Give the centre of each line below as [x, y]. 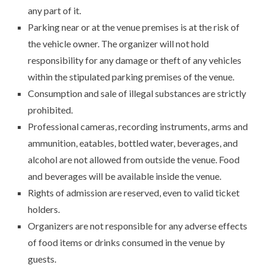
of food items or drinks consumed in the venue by [127, 243]
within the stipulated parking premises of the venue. [131, 77]
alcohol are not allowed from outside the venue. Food [134, 160]
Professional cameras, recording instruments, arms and [138, 127]
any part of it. [55, 11]
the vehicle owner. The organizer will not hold [119, 44]
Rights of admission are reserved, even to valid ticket [134, 193]
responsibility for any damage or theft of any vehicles [135, 60]
